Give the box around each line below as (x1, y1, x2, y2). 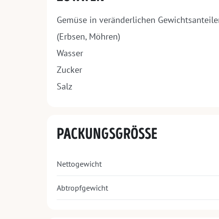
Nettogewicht (57, 159, 102, 169)
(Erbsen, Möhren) (57, 31, 120, 43)
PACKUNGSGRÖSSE (57, 124, 157, 145)
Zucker (57, 64, 82, 76)
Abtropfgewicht (57, 183, 108, 193)
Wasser (57, 47, 83, 59)
